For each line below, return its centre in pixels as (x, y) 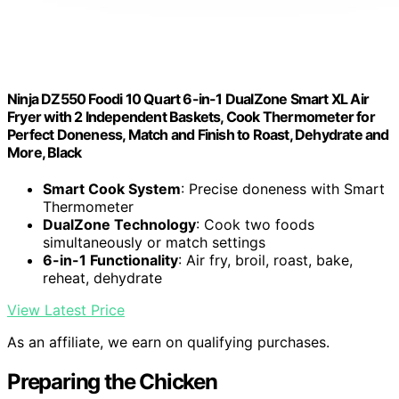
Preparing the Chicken (112, 382)
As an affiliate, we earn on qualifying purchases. (168, 342)
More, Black (45, 153)
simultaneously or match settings (154, 243)
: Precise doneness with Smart (283, 189)
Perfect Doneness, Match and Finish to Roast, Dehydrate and (198, 135)
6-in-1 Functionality (110, 261)
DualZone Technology (119, 225)
